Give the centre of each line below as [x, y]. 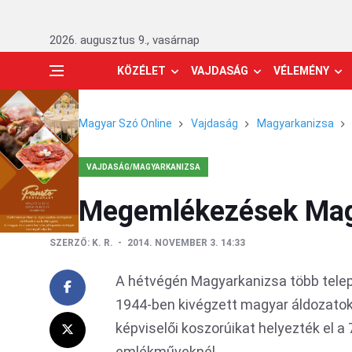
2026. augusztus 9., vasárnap [125, 40]
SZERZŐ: [70, 243]
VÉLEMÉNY [301, 71]
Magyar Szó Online [125, 123]
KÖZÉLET [141, 71]
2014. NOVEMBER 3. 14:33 [186, 243]
